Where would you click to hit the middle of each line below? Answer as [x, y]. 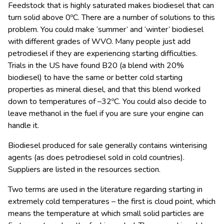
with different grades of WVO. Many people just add [99, 41]
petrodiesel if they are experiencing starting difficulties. [103, 53]
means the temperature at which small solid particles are [106, 213]
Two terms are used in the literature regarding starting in [105, 189]
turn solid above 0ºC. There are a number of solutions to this [111, 17]
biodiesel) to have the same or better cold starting [95, 77]
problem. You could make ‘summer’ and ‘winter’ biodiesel [106, 29]
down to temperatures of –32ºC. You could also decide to [107, 101]
